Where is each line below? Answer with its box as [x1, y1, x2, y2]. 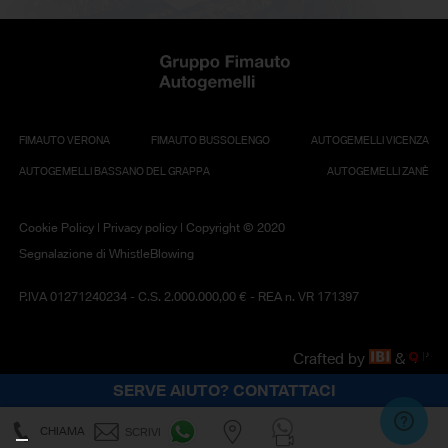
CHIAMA [40, 425, 85, 438]
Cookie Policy [18, 220, 94, 234]
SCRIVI [125, 426, 161, 438]
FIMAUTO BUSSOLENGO [151, 135, 270, 147]
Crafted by [292, 349, 365, 367]
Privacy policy [102, 220, 177, 234]
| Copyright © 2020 [176, 220, 285, 234]
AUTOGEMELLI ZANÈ [327, 166, 430, 178]
